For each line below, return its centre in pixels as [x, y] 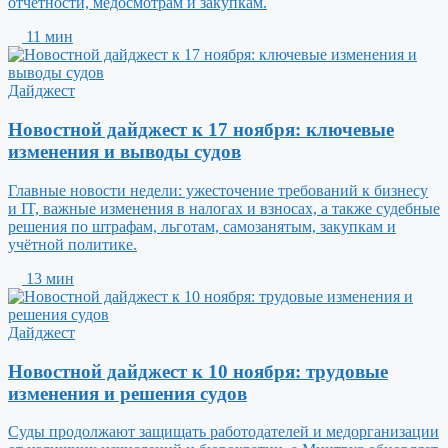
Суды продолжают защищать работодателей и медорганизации [223, 432]
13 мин [48, 278]
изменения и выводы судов [124, 152]
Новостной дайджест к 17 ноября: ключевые [201, 130]
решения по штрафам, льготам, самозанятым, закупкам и [202, 226]
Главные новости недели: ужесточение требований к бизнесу [218, 190]
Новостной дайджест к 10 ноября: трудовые [198, 371]
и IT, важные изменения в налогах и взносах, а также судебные [224, 208]
